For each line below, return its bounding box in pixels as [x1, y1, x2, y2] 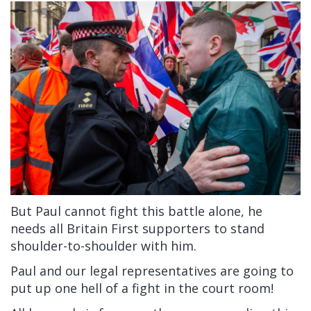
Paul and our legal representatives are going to [10, 262, 294, 280]
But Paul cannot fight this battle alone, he [10, 203, 262, 220]
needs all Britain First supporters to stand [10, 220, 264, 237]
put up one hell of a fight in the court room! [10, 280, 274, 297]
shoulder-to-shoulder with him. [10, 237, 196, 255]
